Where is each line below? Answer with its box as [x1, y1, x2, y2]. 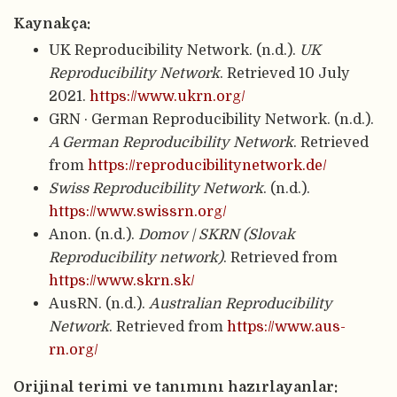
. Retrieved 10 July [220, 64, 350, 82]
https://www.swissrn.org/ [49, 202, 227, 220]
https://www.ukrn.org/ [90, 87, 245, 105]
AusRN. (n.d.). [49, 294, 149, 312]
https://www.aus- [227, 317, 346, 335]
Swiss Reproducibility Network [49, 179, 263, 197]
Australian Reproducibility [149, 294, 332, 312]
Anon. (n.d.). [49, 225, 138, 243]
